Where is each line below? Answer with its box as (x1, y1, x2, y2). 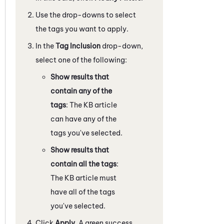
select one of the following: (35, 55, 127, 64)
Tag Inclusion (55, 41, 100, 50)
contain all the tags (50, 159, 116, 168)
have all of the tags (50, 187, 115, 196)
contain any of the (50, 86, 112, 95)
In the (35, 41, 55, 50)
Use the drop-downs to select (35, 10, 136, 19)
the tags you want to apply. (35, 24, 128, 33)
